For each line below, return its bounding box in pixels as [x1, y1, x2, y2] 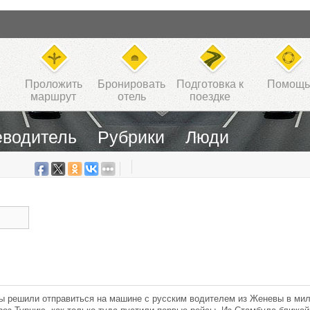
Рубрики [98, 127, 165, 147]
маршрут [30, 91, 77, 102]
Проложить [24, 78, 82, 90]
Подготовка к [176, 78, 244, 90]
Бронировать [98, 78, 166, 90]
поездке [189, 91, 230, 102]
